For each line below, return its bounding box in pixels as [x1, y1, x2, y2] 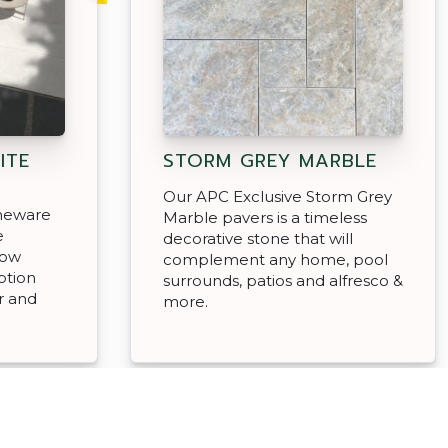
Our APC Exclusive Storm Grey [163, 186, 392, 206]
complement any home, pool [163, 249, 388, 269]
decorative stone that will [163, 228, 353, 248]
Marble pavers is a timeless [163, 207, 367, 227]
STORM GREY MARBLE [163, 146, 377, 175]
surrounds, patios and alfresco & [163, 270, 403, 290]
